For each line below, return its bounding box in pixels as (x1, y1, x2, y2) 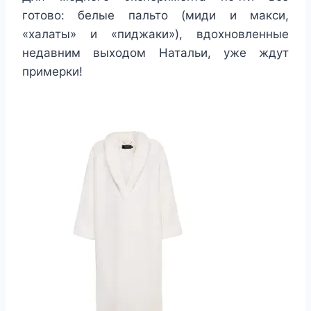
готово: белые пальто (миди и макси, (22, 8, 289, 22)
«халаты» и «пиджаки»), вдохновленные (22, 26, 289, 41)
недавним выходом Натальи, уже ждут (22, 45, 289, 60)
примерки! (22, 64, 83, 78)
